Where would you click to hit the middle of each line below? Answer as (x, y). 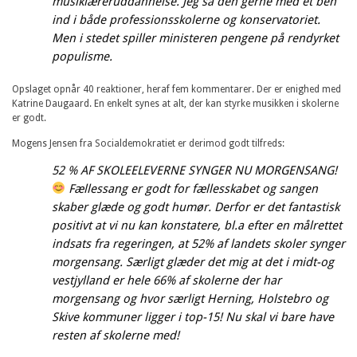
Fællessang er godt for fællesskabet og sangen (192, 188)
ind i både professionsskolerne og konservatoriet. (186, 20)
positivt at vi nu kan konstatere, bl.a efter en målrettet (197, 225)
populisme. (82, 56)
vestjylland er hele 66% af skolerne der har (167, 280)
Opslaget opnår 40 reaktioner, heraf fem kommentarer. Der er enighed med (177, 89)
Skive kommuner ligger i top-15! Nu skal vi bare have (193, 317)
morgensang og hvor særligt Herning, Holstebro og (190, 298)
